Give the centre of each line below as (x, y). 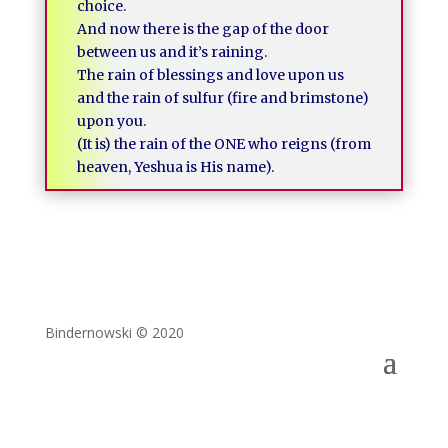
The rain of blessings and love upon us (210, 75)
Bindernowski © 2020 (114, 332)
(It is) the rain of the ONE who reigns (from (223, 144)
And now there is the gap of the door (202, 29)
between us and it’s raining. (171, 52)
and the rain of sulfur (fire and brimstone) (222, 98)
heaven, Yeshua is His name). (175, 167)
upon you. (111, 121)
